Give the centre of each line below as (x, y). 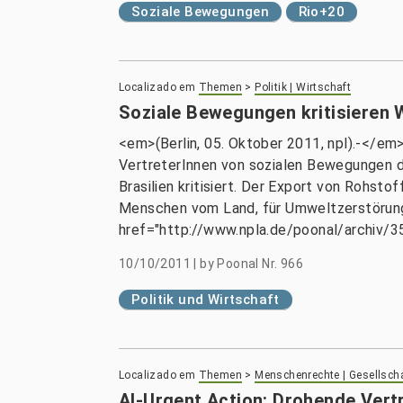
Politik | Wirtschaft (303, 87)
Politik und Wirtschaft (206, 300)
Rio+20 (322, 12)
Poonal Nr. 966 (260, 264)
